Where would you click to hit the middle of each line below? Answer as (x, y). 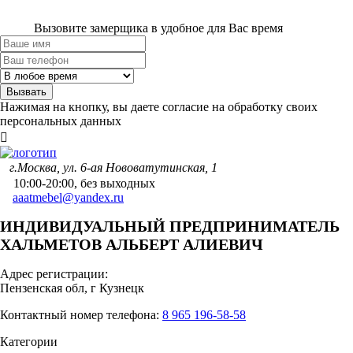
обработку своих (273, 106)
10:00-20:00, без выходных (84, 183)
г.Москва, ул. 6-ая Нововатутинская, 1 (113, 167)
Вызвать (26, 91)
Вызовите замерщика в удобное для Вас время (158, 28)
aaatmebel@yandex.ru (68, 197)
